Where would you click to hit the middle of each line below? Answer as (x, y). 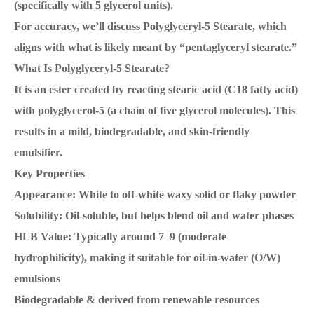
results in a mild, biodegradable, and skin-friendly (132, 132)
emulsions (37, 279)
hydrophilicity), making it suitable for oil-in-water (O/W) (147, 258)
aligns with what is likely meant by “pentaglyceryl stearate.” (156, 48)
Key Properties (49, 174)
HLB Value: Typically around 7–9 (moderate (120, 237)
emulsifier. (38, 153)
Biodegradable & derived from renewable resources (137, 300)
